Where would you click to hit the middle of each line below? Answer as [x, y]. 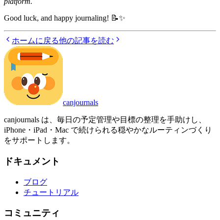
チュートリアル [51, 192]
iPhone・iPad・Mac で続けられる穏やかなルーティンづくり [108, 130]
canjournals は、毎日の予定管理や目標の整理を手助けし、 [105, 120]
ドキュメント [32, 162]
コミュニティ [32, 213]
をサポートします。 [39, 140]
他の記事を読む [86, 41]
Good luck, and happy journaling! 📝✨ [65, 18]
